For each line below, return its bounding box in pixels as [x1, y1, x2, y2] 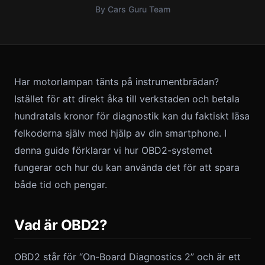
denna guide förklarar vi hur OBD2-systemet [14, 144, 212, 156]
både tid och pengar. [14, 179, 107, 190]
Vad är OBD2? [14, 216, 108, 234]
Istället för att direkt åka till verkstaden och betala [14, 93, 240, 105]
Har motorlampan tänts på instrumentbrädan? [14, 76, 219, 88]
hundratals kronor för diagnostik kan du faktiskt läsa [14, 110, 250, 122]
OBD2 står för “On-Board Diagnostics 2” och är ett [14, 251, 241, 263]
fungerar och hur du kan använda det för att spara [14, 161, 240, 173]
